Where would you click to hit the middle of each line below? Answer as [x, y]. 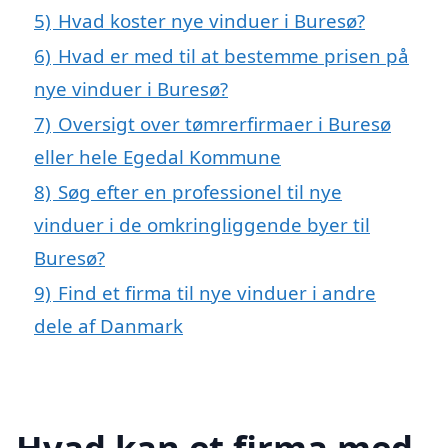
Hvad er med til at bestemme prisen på [233, 56]
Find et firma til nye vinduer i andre [217, 293]
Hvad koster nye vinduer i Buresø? [211, 21]
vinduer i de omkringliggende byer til [202, 225]
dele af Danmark [108, 326]
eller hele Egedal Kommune [157, 157]
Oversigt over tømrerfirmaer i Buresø [224, 124]
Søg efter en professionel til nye [200, 192]
